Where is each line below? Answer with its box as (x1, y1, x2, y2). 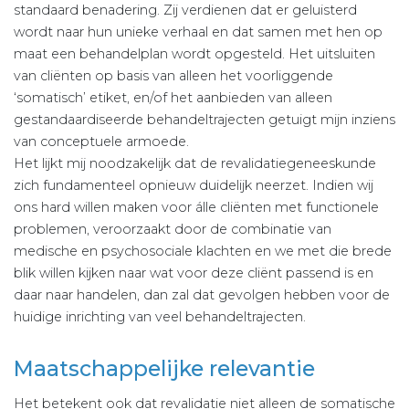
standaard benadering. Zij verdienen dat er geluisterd (14, 2, 357, 19)
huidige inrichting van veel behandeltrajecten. (14, 309, 306, 326)
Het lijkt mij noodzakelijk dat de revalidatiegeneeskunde (14, 155, 376, 173)
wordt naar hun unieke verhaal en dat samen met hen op (14, 24, 383, 41)
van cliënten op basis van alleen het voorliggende (14, 68, 333, 85)
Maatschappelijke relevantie (14, 356, 315, 383)
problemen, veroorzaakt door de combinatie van (14, 221, 331, 238)
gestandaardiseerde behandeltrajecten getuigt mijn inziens (14, 111, 395, 129)
